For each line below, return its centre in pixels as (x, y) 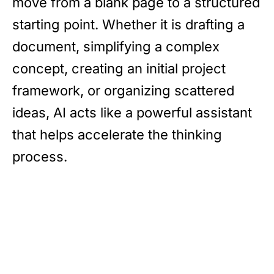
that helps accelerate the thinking (117, 134)
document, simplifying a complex (116, 46)
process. (40, 156)
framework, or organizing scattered (123, 90)
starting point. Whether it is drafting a (128, 24)
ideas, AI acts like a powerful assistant (132, 112)
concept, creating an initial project (119, 68)
